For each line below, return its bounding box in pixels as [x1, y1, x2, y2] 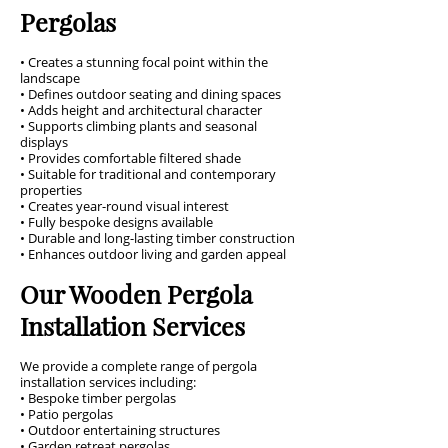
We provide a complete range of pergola [20, 357, 257, 375]
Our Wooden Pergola [20, 277, 252, 310]
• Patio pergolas [20, 405, 113, 423]
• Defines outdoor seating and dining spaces [20, 85, 281, 103]
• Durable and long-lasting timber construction [20, 229, 295, 247]
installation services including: [20, 373, 196, 391]
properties [20, 181, 82, 199]
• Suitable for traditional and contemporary [20, 165, 276, 183]
